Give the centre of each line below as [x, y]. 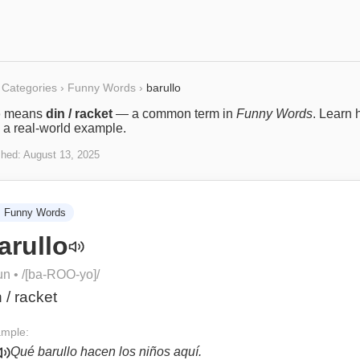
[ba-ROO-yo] [61, 274]
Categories [29, 88]
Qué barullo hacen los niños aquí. [106, 352]
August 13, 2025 [61, 155]
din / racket [79, 114]
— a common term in [174, 114]
